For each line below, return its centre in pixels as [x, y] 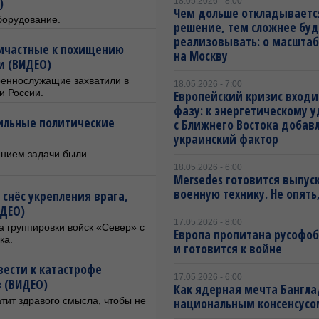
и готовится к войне [228, 249]
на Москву [201, 56]
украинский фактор [226, 139]
